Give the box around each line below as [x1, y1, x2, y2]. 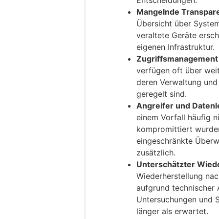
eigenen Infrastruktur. [136, 42, 215, 52]
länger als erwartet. [136, 206, 208, 217]
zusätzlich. [136, 148, 175, 158]
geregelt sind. [136, 89, 187, 99]
